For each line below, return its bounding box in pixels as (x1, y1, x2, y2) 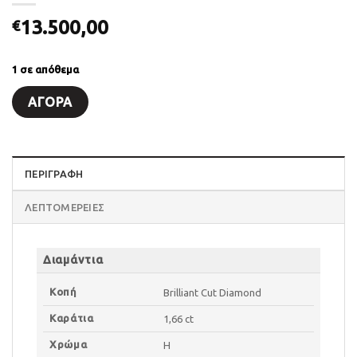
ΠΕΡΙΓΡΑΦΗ (25, 167, 84, 179)
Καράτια (49, 312, 94, 324)
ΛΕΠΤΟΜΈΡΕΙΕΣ (25, 201, 105, 213)
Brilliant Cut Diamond (163, 286, 261, 298)
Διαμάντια (43, 253, 104, 266)
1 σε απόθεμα (12, 63, 79, 75)
